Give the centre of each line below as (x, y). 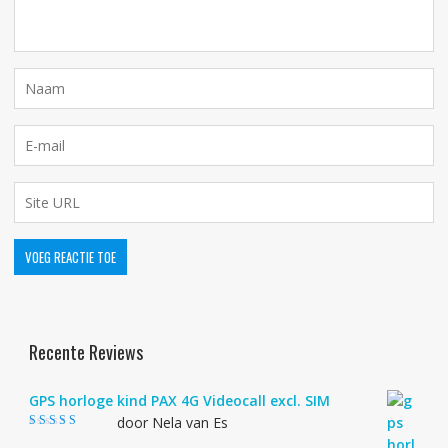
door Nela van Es (172, 423)
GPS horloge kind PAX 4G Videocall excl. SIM (179, 401)
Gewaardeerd (60, 437)
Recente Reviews (85, 352)
